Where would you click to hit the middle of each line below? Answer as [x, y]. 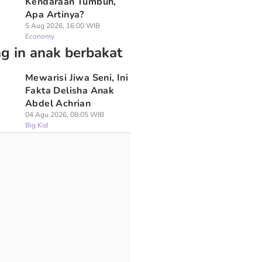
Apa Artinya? [54, 15]
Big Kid [36, 125]
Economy [39, 36]
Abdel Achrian [58, 104]
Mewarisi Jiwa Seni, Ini [77, 78]
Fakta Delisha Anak [70, 91]
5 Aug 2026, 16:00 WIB [62, 26]
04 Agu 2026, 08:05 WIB [64, 115]
